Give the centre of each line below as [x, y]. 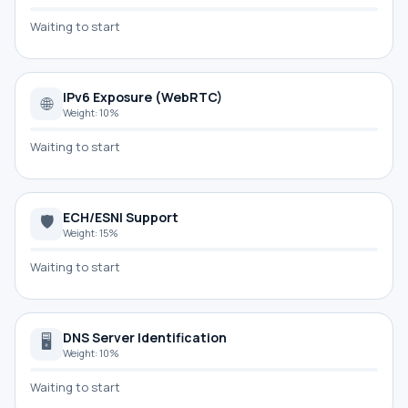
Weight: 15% [91, 233]
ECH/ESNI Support [121, 217]
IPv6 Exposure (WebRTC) [143, 97]
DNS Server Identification [145, 337]
